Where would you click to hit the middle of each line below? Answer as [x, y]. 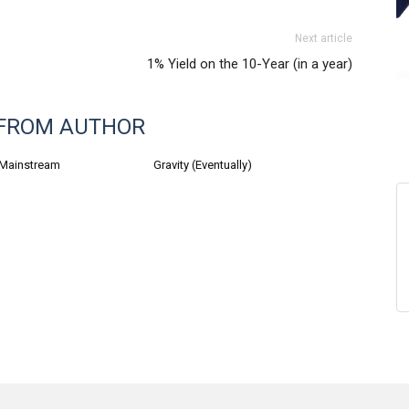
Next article [324, 38]
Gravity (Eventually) [203, 165]
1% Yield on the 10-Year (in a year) [250, 64]
